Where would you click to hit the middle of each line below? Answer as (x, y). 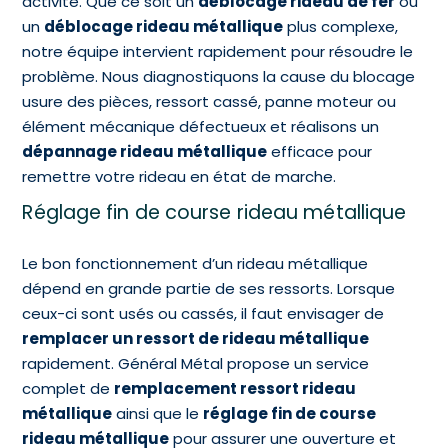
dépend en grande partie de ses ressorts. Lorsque (209, 288)
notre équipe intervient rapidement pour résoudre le (218, 51)
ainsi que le (158, 413)
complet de (68, 388)
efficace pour (320, 151)
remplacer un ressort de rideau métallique (196, 338)
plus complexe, (341, 26)
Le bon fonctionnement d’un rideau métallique (195, 263)
